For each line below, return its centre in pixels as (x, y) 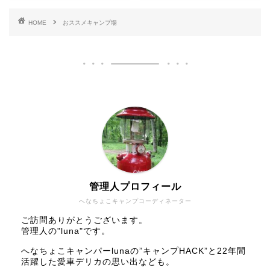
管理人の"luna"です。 (66, 231)
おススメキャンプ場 (90, 22)
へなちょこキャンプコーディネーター (135, 201)
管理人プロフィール (135, 186)
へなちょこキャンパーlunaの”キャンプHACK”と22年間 (133, 251)
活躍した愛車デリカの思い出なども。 (98, 262)
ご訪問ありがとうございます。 (84, 220)
